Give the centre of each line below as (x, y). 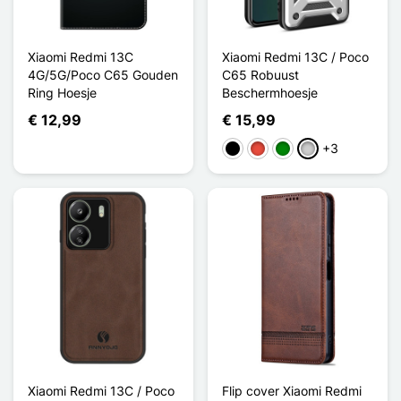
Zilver (316, 149)
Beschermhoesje (270, 92)
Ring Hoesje (62, 92)
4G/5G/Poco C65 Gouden (103, 74)
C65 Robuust (260, 74)
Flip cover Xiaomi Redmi (292, 390)
